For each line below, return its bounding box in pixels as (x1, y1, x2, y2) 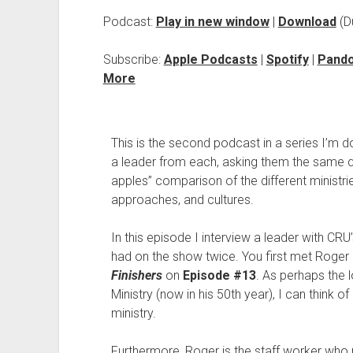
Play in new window (155, 14, 269, 29)
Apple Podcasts (163, 52, 258, 67)
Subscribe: (102, 52, 164, 67)
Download (277, 14, 336, 29)
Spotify (266, 52, 309, 67)
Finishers (110, 268, 162, 283)
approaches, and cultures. (110, 192, 254, 207)
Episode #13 (182, 268, 256, 283)
